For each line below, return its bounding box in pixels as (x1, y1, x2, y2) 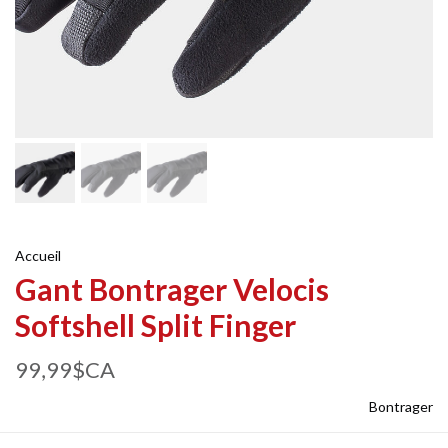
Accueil (15, 247, 61, 264)
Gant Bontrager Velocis (15, 271, 329, 307)
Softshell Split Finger (15, 307, 296, 343)
